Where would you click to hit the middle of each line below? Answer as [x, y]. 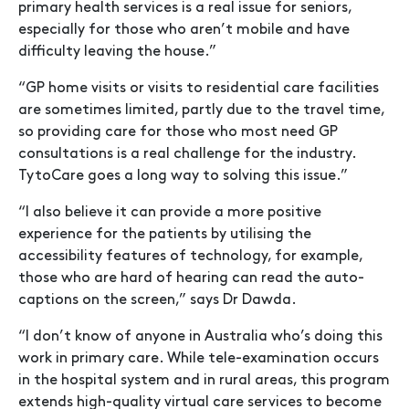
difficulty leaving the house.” [117, 52]
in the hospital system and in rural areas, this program [204, 380]
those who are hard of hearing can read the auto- [191, 278]
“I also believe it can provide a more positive [170, 212]
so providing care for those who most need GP [178, 132]
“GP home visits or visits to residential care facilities [199, 88]
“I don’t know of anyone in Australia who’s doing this [200, 336]
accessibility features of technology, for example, [190, 256]
